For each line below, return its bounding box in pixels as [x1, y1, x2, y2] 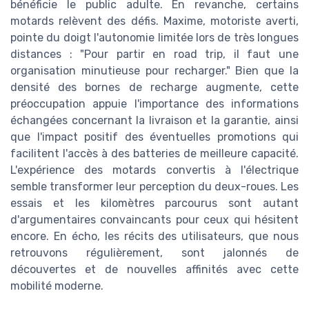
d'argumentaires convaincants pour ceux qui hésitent [10, 212, 299, 226]
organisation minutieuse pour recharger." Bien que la [10, 63, 299, 77]
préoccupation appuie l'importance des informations [10, 97, 299, 110]
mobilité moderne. [10, 279, 103, 292]
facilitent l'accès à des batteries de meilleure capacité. [10, 146, 299, 160]
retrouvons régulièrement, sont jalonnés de [10, 246, 299, 259]
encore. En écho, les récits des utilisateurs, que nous [10, 229, 299, 243]
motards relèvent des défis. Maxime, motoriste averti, [10, 14, 299, 28]
